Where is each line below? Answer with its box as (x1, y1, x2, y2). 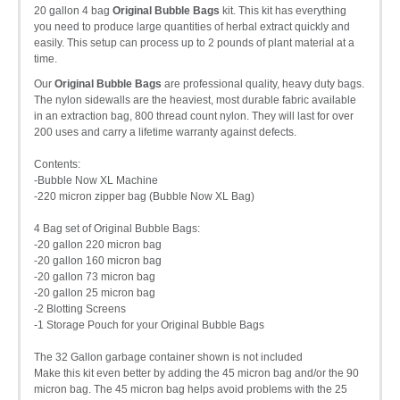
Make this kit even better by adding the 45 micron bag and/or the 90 (34, 367, 359, 380)
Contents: (34, 158, 80, 171)
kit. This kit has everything (222, 4, 346, 18)
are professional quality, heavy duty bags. (162, 78, 364, 91)
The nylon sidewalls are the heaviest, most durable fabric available (34, 94, 356, 107)
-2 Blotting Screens (34, 303, 126, 316)
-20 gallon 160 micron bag (34, 254, 162, 268)
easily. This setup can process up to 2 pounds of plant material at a (34, 37, 354, 50)
